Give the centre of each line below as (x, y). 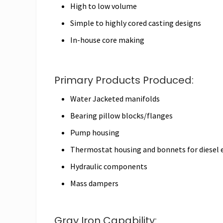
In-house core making (107, 40)
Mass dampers (94, 183)
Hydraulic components (109, 166)
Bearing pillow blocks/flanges (121, 115)
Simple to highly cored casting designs (136, 23)
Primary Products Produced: (124, 80)
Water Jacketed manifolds (115, 98)
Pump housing (95, 132)
